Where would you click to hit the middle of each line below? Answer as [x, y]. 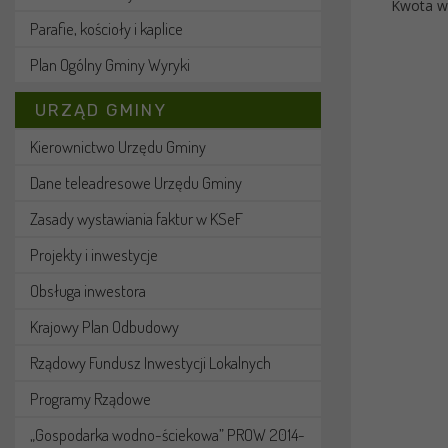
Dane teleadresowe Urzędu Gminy [136, 182]
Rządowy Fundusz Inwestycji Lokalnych [150, 362]
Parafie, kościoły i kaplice [106, 28]
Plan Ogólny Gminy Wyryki [110, 64]
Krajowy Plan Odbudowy [104, 326]
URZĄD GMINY [101, 110]
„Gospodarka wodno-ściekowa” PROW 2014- [167, 434]
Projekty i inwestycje [94, 254]
